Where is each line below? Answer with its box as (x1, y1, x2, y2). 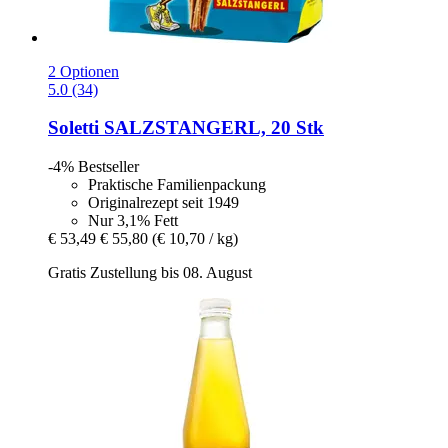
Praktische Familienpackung (88, 175, 266, 193)
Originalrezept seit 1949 (88, 193, 239, 211)
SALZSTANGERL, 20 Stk (99, 117, 324, 139)
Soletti (48, 117, 99, 139)
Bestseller (78, 157, 139, 175)
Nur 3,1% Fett (88, 211, 178, 229)
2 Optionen (48, 62, 119, 80)
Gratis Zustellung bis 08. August (48, 263, 252, 281)
